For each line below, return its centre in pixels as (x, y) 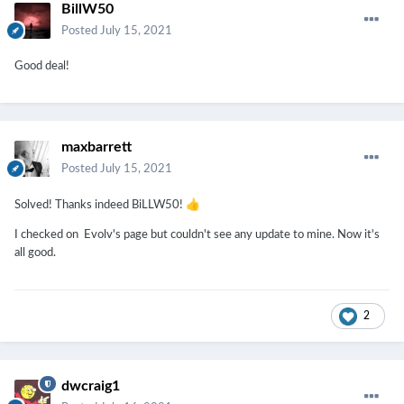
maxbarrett (96, 147)
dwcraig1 (91, 386)
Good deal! (42, 67)
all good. (35, 253)
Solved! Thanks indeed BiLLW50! (100, 206)
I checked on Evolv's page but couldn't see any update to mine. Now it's (197, 235)
